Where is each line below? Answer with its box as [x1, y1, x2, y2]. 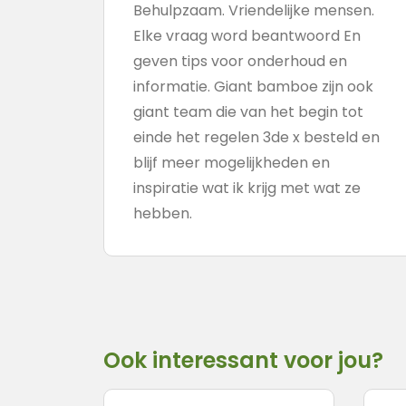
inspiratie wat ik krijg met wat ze [133, 178, 361, 198]
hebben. [133, 203, 192, 224]
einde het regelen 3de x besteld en [133, 127, 380, 148]
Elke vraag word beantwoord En [133, 25, 361, 46]
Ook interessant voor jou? [103, 345, 383, 375]
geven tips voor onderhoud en [133, 51, 347, 72]
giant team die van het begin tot [133, 101, 363, 122]
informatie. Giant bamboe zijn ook [133, 76, 373, 97]
